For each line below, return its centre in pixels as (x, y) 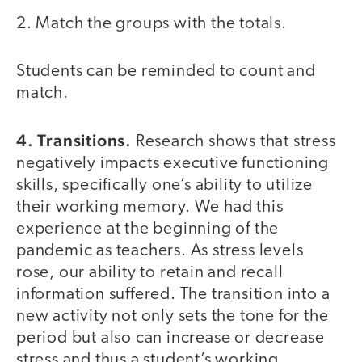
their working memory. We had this (150, 208)
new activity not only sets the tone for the (173, 317)
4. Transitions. (74, 141)
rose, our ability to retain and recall (150, 273)
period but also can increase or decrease (170, 339)
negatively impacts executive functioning (173, 164)
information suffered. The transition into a (173, 295)
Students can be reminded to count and (166, 71)
